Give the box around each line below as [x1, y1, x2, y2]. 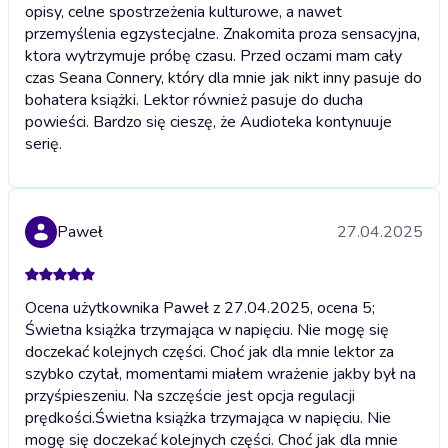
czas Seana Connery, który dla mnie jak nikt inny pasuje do [25, 66, 422, 89]
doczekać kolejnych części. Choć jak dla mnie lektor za [25, 340, 394, 363]
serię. [25, 132, 62, 155]
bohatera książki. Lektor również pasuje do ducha [25, 88, 363, 111]
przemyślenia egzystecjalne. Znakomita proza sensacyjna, [25, 22, 420, 45]
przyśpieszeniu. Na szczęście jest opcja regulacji [25, 384, 355, 407]
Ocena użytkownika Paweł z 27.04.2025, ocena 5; [25, 296, 375, 319]
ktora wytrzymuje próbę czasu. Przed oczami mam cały [25, 44, 402, 67]
